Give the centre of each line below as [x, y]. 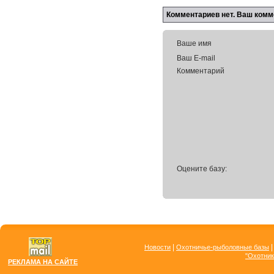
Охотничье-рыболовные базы [223, 247]
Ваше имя [194, 43]
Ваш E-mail [196, 58]
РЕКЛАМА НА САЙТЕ [43, 262]
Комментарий [201, 71]
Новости [157, 247]
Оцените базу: [202, 169]
